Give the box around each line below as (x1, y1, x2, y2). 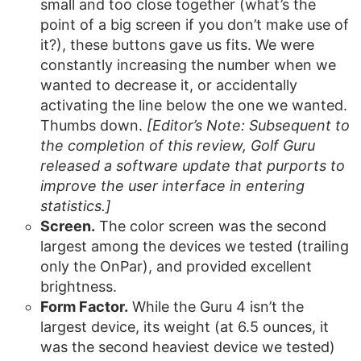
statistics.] (40, 197, 111, 214)
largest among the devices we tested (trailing (40, 238, 349, 255)
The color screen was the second (95, 218, 326, 234)
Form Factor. (40, 298, 128, 315)
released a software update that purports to (40, 157, 345, 174)
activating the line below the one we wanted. (40, 97, 347, 114)
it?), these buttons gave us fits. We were (40, 36, 314, 53)
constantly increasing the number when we (40, 56, 336, 73)
